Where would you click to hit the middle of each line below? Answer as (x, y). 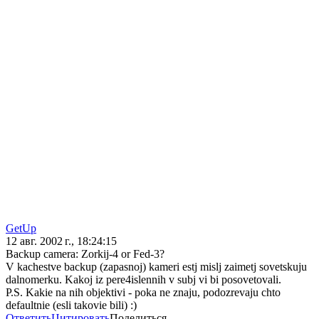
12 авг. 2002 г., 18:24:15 (61, 241)
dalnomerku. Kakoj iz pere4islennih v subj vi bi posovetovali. (143, 280)
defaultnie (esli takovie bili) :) (71, 305)
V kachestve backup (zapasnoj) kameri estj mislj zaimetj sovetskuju (156, 267)
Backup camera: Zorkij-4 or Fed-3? (85, 254)
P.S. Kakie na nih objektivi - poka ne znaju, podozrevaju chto (143, 293)
